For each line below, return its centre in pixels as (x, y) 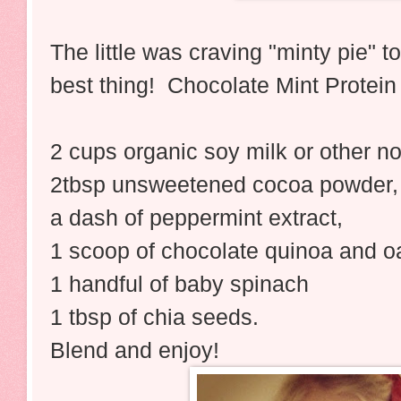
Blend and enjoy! (138, 350)
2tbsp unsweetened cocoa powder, (224, 184)
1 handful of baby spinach (179, 283)
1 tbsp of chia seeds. (158, 316)
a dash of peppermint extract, (196, 217)
